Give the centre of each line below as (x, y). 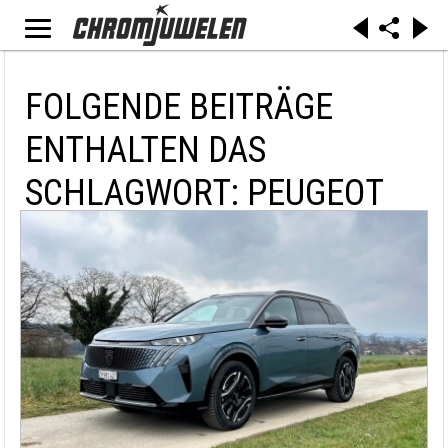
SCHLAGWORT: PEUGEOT (204, 193)
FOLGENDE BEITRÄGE (179, 107)
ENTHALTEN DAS (145, 150)
